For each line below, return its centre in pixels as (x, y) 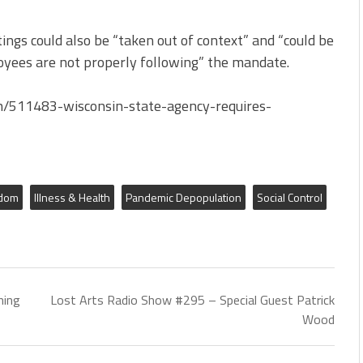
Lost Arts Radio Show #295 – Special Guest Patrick (192, 300)
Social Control (290, 198)
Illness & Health (72, 198)
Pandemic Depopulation (184, 198)
